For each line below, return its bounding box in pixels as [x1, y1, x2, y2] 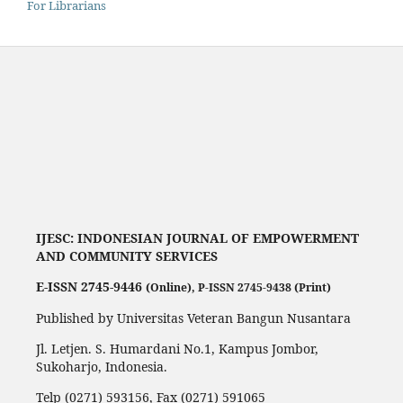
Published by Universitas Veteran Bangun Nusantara [36, 309, 351, 327]
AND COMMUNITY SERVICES [36, 246, 218, 264]
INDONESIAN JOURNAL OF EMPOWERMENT [77, 228, 359, 246]
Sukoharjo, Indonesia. [36, 357, 167, 375]
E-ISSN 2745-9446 [36, 277, 146, 295]
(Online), [146, 279, 195, 295]
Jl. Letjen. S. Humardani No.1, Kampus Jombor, [36, 339, 318, 357]
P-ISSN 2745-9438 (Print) [195, 279, 334, 295]
